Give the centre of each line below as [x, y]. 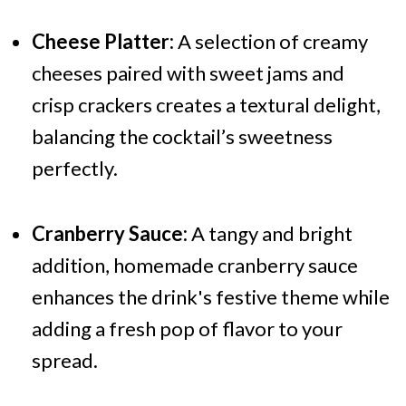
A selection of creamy [271, 42]
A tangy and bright [270, 234]
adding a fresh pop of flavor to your [187, 329]
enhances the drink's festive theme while [210, 297]
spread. [64, 361]
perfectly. [74, 169]
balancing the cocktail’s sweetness [182, 137]
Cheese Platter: [102, 42]
